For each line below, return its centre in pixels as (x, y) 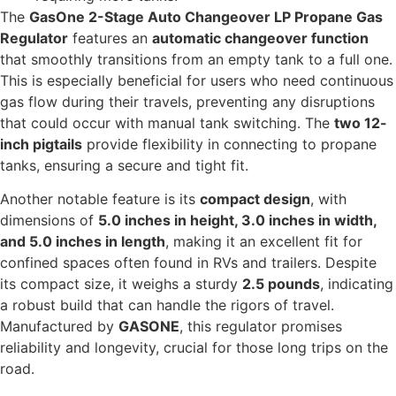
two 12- (361, 123)
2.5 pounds (281, 284)
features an (110, 38)
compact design (255, 199)
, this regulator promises (261, 327)
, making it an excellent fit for (264, 242)
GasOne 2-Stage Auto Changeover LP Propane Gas (206, 17)
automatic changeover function (260, 38)
